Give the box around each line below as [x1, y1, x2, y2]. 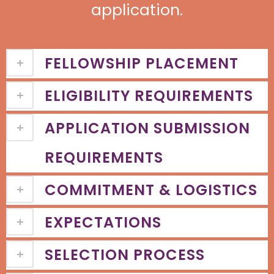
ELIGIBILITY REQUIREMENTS [45, 86, 253, 106]
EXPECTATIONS [45, 212, 161, 232]
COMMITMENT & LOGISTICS [45, 180, 257, 200]
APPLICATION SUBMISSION [45, 118, 250, 138]
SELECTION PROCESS [45, 245, 205, 265]
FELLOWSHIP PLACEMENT [45, 53, 239, 73]
